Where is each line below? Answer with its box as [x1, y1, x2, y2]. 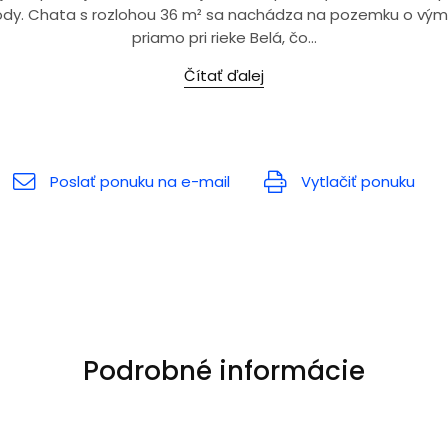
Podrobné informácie [83, 352, 365, 389]
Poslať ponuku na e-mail [49, 171, 230, 192]
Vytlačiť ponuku [300, 171, 415, 192]
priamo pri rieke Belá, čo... [131, 27, 317, 48]
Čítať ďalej [184, 65, 264, 86]
